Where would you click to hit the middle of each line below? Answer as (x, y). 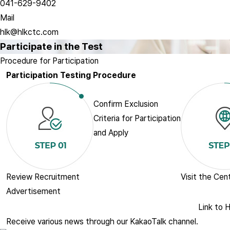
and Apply (111, 133)
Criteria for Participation (137, 118)
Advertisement (33, 191)
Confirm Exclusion (126, 104)
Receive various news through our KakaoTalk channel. (102, 222)
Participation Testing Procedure (71, 75)
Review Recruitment (43, 177)
